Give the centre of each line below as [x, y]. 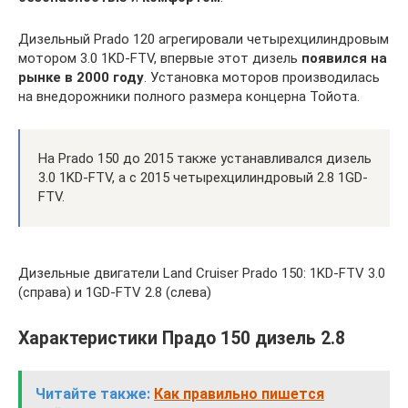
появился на [344, 58]
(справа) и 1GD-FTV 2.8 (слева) [115, 292]
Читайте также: [93, 394]
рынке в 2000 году [81, 77]
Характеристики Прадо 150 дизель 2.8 [182, 339]
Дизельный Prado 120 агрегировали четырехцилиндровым [204, 39]
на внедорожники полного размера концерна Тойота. [189, 97]
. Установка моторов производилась [262, 77]
